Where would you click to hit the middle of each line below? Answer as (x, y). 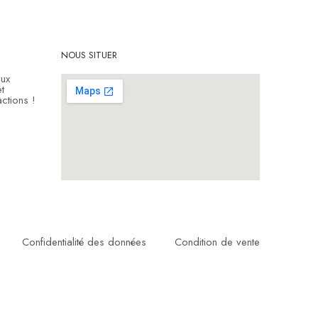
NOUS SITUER (89, 55)
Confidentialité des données (84, 242)
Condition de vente (217, 242)
